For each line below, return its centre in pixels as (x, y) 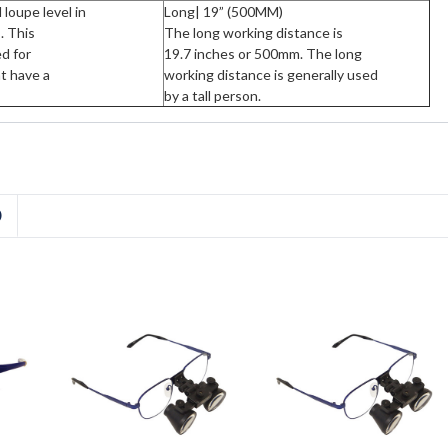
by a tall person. (212, 95)
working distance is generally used (270, 74)
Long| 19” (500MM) (223, 11)
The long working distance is (253, 32)
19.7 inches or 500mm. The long (262, 53)
